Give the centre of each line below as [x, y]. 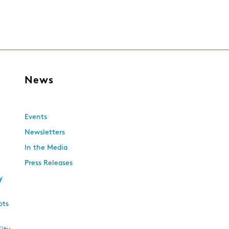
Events [36, 117]
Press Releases [48, 163]
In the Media [46, 148]
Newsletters [44, 133]
